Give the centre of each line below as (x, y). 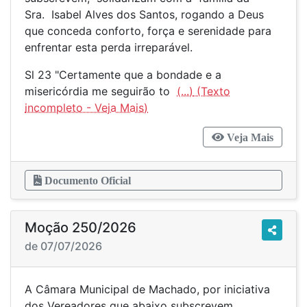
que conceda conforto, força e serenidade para (148, 31)
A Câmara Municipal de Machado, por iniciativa (147, 289)
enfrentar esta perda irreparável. (109, 47)
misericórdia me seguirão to (101, 91)
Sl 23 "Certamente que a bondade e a (123, 75)
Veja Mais (249, 137)
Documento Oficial (86, 180)
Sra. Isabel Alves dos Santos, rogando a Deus (144, 14)
